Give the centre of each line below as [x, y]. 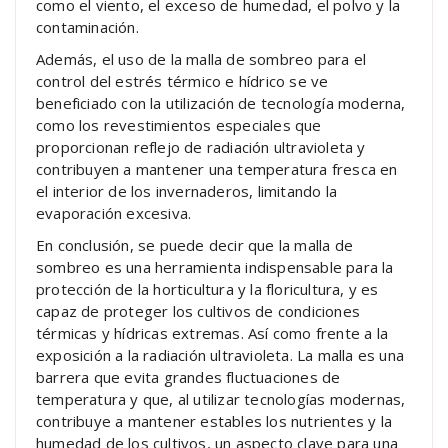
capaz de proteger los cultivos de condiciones [198, 310]
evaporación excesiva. [114, 212]
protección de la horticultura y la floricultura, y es [207, 288]
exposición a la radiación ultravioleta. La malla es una [220, 354]
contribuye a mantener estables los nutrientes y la [214, 420]
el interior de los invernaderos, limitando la [186, 190]
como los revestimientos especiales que [179, 124]
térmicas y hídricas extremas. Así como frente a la [212, 332]
